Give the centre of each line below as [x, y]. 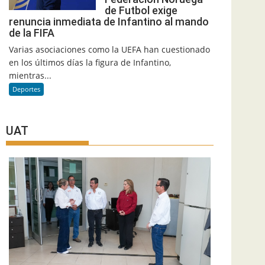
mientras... [30, 76]
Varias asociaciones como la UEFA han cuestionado [109, 50]
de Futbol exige [141, 11]
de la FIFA [32, 33]
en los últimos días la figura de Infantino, [90, 63]
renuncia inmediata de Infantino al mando [109, 22]
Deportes [26, 89]
